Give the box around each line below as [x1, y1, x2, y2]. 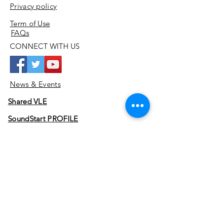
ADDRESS [65, 206, 96, 215]
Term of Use [10, 19, 50, 28]
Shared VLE [8, 97, 47, 106]
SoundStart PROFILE [8, 114, 78, 123]
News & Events [10, 79, 61, 89]
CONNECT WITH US [10, 41, 79, 51]
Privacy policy [10, 1, 57, 11]
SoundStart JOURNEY [8, 131, 83, 141]
